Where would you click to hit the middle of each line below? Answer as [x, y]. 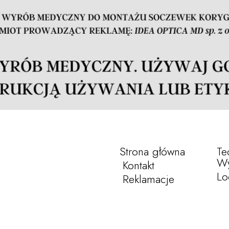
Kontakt [138, 165]
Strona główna [152, 152]
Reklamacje [148, 179]
